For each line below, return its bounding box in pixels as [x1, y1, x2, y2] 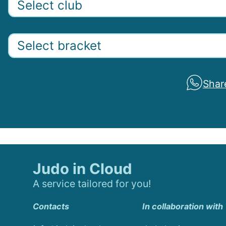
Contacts [33, 201, 69, 212]
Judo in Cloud [33, 159, 132, 178]
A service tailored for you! [33, 177, 151, 190]
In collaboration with [142, 201, 223, 212]
